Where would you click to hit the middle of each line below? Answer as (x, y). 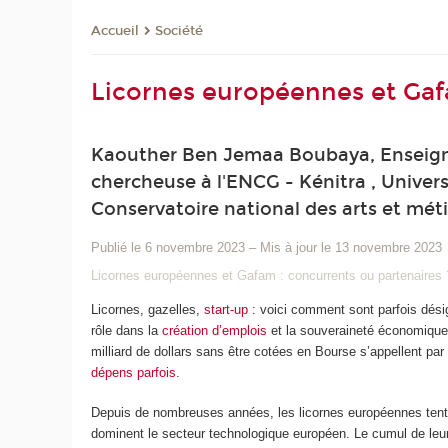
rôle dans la (127, 330)
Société (179, 31)
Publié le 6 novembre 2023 (168, 248)
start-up (226, 309)
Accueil (115, 31)
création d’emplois (215, 330)
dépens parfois (134, 372)
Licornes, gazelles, (148, 309)
